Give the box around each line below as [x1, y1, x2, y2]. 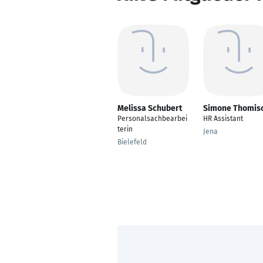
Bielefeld [117, 138, 147, 146]
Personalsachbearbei [117, 114, 187, 123]
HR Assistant [203, 114, 243, 123]
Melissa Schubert [117, 103, 182, 113]
